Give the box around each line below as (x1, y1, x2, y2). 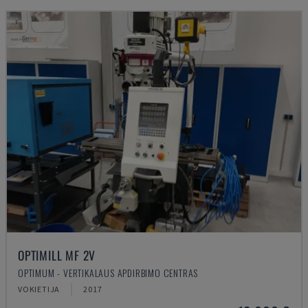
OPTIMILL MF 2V (18, 246, 96, 264)
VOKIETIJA (18, 284, 60, 294)
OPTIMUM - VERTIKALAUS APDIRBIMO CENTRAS (18, 265, 199, 280)
